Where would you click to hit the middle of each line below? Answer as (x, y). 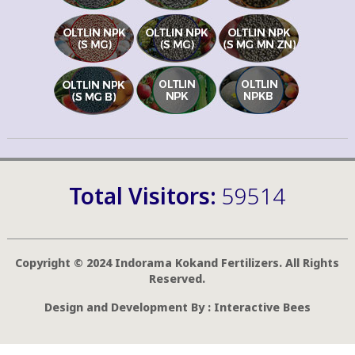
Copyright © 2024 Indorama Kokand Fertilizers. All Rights (177, 262)
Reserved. (177, 278)
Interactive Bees (262, 307)
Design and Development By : (129, 307)
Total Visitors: (146, 195)
